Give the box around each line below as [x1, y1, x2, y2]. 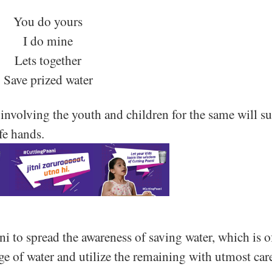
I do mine [23, 31, 73, 49]
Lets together [15, 50, 81, 69]
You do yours [13, 12, 83, 30]
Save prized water [3, 70, 93, 88]
